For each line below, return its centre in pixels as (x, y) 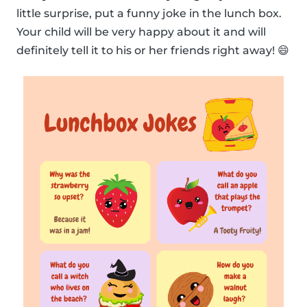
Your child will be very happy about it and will (141, 32)
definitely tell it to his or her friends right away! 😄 (153, 51)
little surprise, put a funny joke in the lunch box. (149, 14)
